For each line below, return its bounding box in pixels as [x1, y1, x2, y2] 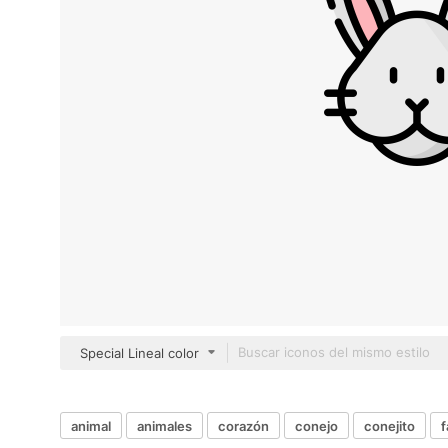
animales [137, 417, 192, 434]
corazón [218, 417, 269, 434]
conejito [364, 417, 415, 434]
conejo [295, 417, 338, 434]
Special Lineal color [80, 345, 199, 361]
